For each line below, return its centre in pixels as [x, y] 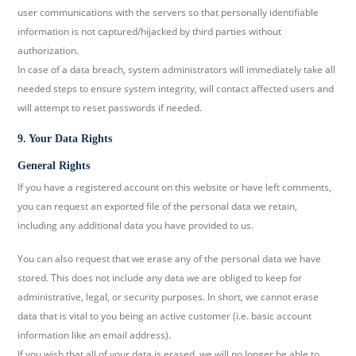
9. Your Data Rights [65, 139]
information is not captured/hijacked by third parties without [150, 32]
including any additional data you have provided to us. [136, 226]
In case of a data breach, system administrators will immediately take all [177, 70]
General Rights [54, 166]
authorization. [48, 51]
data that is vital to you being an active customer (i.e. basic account [165, 316]
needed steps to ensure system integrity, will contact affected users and [176, 89]
